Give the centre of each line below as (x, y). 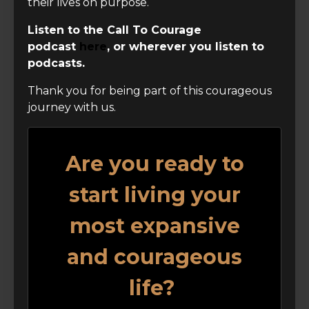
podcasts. (58, 63)
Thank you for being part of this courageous (150, 90)
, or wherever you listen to (186, 46)
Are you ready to (154, 163)
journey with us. (72, 107)
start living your (154, 195)
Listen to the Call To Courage (114, 30)
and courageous (154, 257)
